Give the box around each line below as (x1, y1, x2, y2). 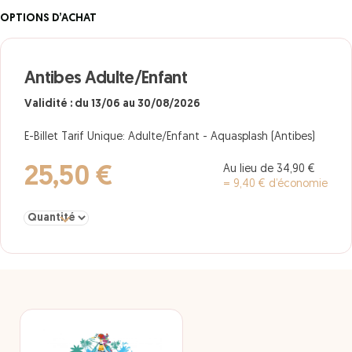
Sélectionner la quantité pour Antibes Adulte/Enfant (24, 211, 286, 223)
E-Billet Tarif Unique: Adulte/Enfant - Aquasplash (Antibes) (24, 131, 315, 143)
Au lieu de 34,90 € (223, 163, 315, 175)
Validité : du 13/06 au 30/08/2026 (24, 98, 200, 110)
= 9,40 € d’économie (223, 178, 328, 190)
